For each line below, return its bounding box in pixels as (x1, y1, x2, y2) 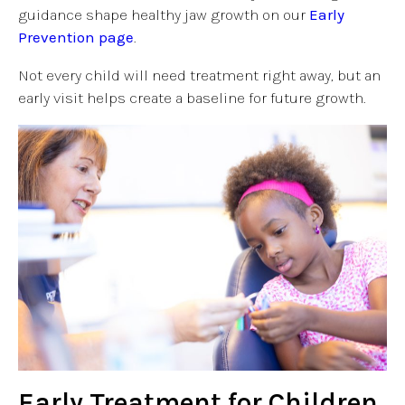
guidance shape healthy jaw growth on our (18, 5, 306, 24)
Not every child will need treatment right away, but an (18, 65, 381, 84)
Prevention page (18, 27, 134, 46)
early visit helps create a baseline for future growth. (18, 88, 365, 107)
